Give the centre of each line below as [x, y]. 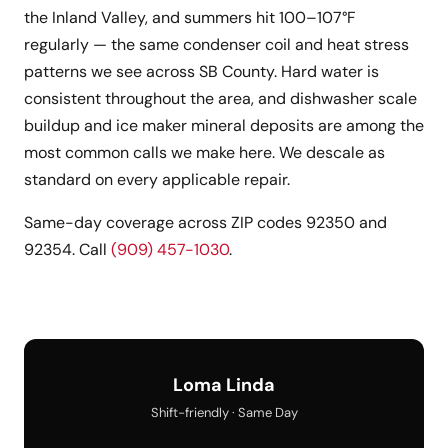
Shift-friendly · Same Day [224, 413]
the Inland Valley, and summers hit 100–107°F [190, 18]
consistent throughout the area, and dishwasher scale [220, 99]
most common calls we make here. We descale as [204, 153]
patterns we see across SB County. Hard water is [201, 72]
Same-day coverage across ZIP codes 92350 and [205, 223]
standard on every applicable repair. [157, 180]
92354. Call [67, 250]
